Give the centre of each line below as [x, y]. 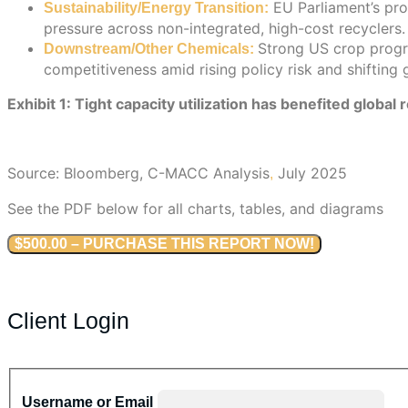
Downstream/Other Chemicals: [149, 48]
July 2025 [310, 173]
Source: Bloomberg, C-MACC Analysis [138, 173]
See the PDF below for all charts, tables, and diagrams [195, 208]
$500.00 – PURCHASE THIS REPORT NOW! [164, 243]
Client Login [68, 321]
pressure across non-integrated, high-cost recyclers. [224, 28]
